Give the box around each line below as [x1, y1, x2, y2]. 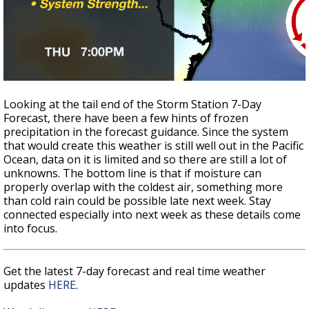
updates [3, 277, 48, 293]
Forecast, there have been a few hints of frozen [3, 110, 248, 126]
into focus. [3, 221, 57, 237]
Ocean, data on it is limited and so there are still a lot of [3, 152, 287, 168]
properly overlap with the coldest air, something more [3, 179, 283, 195]
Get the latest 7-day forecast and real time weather [3, 263, 266, 279]
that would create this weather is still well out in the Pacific [3, 138, 303, 154]
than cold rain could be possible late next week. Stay [3, 193, 271, 209]
